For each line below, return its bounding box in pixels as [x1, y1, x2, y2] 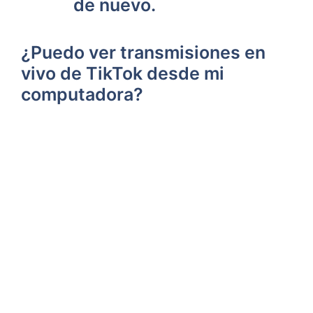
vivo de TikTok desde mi [21, 62, 224, 84]
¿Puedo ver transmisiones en [21, 41, 265, 63]
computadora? [21, 83, 143, 105]
